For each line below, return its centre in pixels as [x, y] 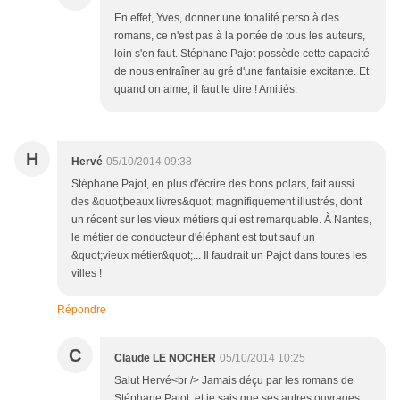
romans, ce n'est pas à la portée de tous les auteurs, [240, 36]
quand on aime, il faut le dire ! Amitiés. [206, 90]
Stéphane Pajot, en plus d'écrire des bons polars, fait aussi [213, 184]
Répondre [82, 310]
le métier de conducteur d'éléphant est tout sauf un [193, 238]
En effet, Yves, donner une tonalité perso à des [227, 18]
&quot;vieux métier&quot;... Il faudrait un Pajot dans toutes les [219, 256]
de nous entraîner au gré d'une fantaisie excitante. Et [242, 72]
